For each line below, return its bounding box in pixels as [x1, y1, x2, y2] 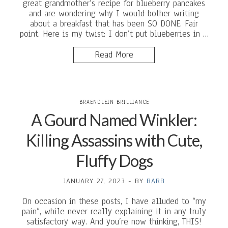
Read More [95, 49, 133, 61]
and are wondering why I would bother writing [29, 8, 199, 19]
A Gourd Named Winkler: [31, 110, 197, 130]
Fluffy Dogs [75, 151, 153, 170]
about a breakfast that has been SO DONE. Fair [30, 18, 198, 30]
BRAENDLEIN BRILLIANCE [79, 98, 149, 106]
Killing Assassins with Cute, [26, 130, 202, 150]
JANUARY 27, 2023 [63, 176, 125, 186]
